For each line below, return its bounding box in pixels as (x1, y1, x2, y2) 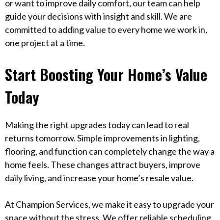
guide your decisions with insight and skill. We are (5, 11, 192, 22)
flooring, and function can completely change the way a (5, 145, 215, 157)
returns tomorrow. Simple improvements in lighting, (5, 132, 200, 143)
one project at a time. (5, 37, 85, 49)
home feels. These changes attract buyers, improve (5, 159, 200, 170)
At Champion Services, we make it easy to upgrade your (5, 198, 214, 210)
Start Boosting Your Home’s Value (5, 63, 207, 86)
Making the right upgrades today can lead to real (5, 119, 189, 130)
